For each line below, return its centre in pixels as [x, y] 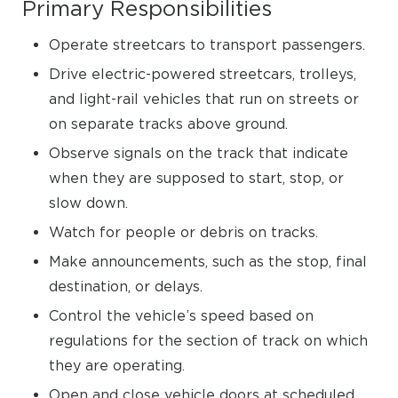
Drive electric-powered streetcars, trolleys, [203, 74]
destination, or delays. [126, 286]
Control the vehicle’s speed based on [181, 315]
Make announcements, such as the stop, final [208, 261]
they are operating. [117, 365]
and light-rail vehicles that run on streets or [204, 99]
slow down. [88, 203]
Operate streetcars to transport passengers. [207, 44]
